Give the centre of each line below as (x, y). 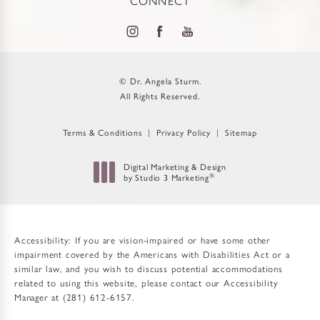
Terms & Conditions (102, 132)
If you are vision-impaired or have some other (171, 240)
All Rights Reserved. (160, 96)
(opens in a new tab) (163, 187)
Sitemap (241, 132)
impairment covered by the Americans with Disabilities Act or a (152, 254)
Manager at (39, 297)
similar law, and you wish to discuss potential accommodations (149, 269)
